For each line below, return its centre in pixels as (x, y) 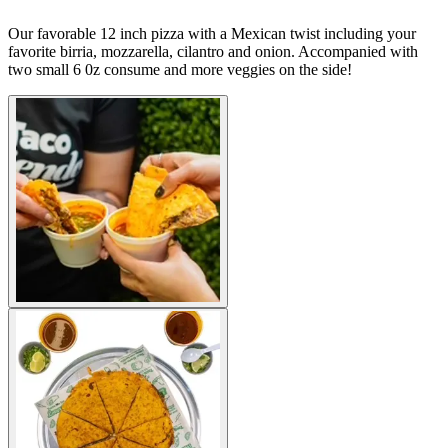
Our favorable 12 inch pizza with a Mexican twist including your (212, 33)
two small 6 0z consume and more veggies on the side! (180, 69)
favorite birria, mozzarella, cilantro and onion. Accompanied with (213, 51)
